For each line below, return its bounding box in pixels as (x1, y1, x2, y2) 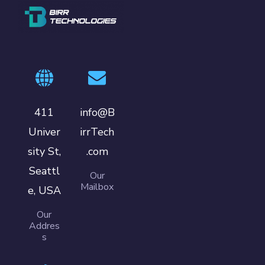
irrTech (80, 124, 115, 139)
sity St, (27, 144, 61, 159)
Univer (28, 124, 60, 139)
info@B (79, 105, 115, 119)
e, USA (27, 183, 61, 198)
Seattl (28, 163, 60, 178)
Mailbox (80, 180, 114, 193)
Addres (28, 219, 60, 232)
